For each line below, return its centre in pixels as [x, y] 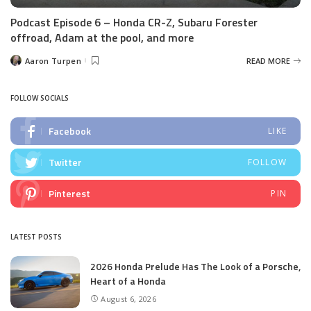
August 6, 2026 [128, 299]
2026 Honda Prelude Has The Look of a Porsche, [195, 267]
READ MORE [268, 60]
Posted [24, 63]
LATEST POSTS [36, 237]
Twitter [65, 162]
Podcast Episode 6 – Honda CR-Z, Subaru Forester [134, 23]
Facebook [70, 131]
